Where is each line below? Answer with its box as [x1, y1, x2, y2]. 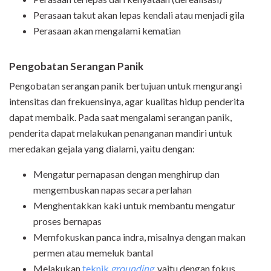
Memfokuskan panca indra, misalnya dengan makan [33, 231, 246, 243]
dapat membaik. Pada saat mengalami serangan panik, [9, 111, 232, 123]
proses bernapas [33, 215, 102, 227]
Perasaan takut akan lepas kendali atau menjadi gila [33, 9, 244, 21]
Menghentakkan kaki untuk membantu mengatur [33, 200, 235, 212]
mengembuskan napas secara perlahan [33, 184, 192, 196]
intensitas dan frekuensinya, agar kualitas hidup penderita [9, 96, 244, 108]
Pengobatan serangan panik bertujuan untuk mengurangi [9, 80, 242, 92]
